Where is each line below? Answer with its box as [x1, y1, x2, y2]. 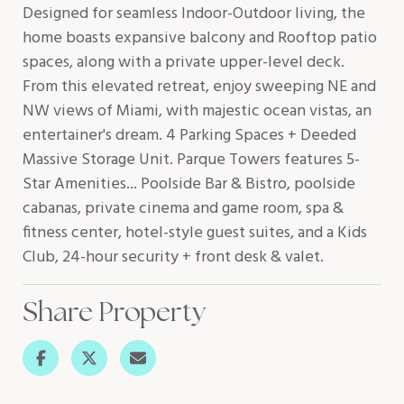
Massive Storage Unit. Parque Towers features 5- [23, 147, 360, 173]
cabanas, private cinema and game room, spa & [23, 196, 344, 222]
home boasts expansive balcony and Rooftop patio [23, 25, 377, 51]
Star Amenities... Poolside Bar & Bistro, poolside [23, 171, 355, 197]
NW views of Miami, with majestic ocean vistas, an [23, 98, 372, 124]
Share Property [23, 294, 206, 329]
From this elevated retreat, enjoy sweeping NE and [23, 74, 376, 100]
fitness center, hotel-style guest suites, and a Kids [23, 220, 367, 246]
